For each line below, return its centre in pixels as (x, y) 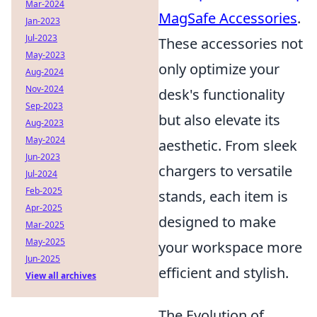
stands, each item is (223, 196)
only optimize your (219, 69)
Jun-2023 (43, 157)
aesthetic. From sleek (228, 145)
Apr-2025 (44, 208)
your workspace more (230, 247)
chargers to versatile (225, 171)
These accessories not (231, 44)
